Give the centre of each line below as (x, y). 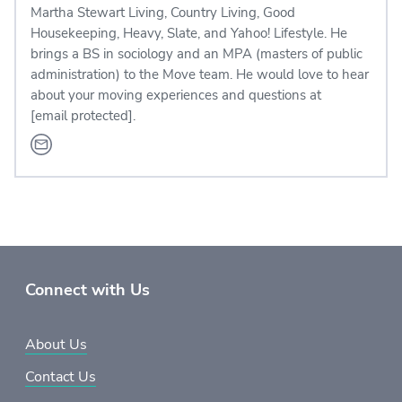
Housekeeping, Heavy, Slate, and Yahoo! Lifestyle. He (189, 33)
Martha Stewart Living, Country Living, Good (163, 12)
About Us (56, 344)
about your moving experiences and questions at (176, 95)
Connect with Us (87, 289)
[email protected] (82, 115)
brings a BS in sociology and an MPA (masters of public (197, 53)
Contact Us (61, 376)
